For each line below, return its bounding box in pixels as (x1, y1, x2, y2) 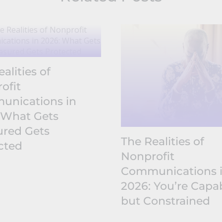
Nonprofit (120, 149, 174, 163)
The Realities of (120, 134, 204, 148)
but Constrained (120, 194, 210, 208)
